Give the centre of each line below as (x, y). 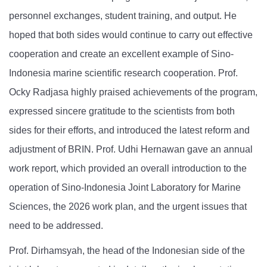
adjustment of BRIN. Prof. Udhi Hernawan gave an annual (131, 150)
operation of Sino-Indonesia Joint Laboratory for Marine (125, 188)
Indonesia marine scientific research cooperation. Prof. (123, 73)
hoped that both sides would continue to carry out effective (131, 35)
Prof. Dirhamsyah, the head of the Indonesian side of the (127, 251)
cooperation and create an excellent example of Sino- (121, 54)
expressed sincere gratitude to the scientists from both (122, 111)
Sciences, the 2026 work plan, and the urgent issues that (128, 207)
